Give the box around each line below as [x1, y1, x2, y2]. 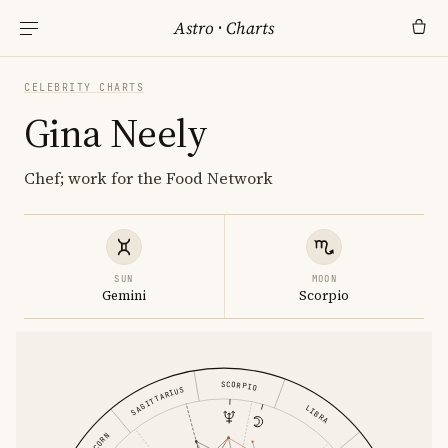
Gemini [101, 287, 146, 304]
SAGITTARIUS [128, 384, 185, 418]
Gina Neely [24, 106, 207, 160]
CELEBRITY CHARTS [24, 81, 144, 94]
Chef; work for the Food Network [24, 167, 273, 189]
